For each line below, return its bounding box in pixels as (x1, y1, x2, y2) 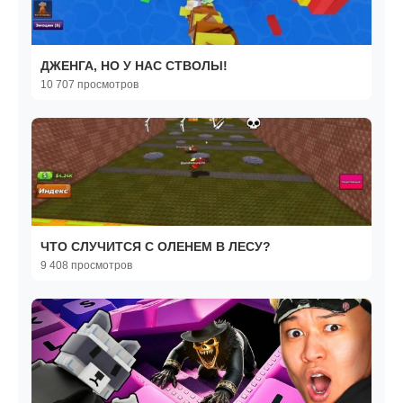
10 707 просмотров (40, 78, 139, 92)
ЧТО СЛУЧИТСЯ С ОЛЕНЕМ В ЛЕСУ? (40, 239, 271, 255)
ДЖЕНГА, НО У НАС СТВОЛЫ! (40, 58, 228, 74)
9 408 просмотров (40, 259, 132, 273)
